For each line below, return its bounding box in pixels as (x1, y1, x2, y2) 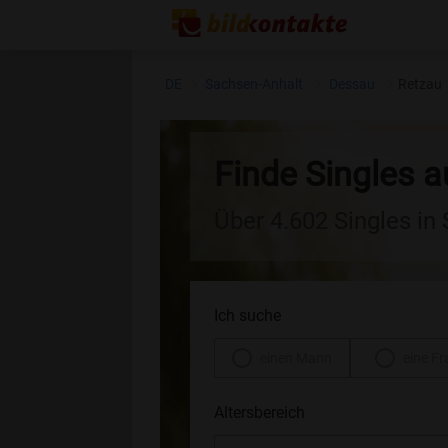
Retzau (397, 76, 442, 92)
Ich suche (213, 306, 281, 325)
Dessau (325, 76, 378, 92)
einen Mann (259, 350, 332, 366)
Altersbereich (213, 403, 305, 422)
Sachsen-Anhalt (201, 76, 306, 92)
